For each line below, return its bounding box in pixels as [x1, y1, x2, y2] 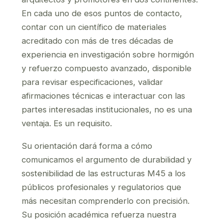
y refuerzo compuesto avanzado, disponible [22, 63, 192, 73]
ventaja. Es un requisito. [22, 118, 112, 128]
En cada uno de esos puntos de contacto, [22, 8, 182, 18]
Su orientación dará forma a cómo [22, 141, 152, 151]
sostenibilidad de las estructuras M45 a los [22, 168, 186, 178]
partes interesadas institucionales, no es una [22, 105, 192, 114]
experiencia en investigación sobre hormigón [22, 50, 194, 59]
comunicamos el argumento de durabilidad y [22, 155, 192, 165]
